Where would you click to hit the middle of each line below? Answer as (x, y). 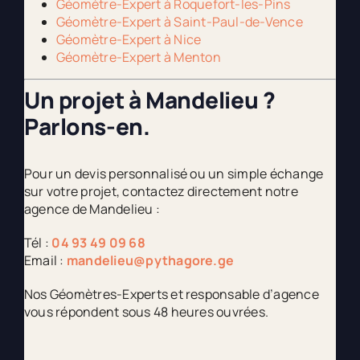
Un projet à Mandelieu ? (149, 100)
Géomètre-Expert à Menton (138, 57)
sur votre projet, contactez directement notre (161, 191)
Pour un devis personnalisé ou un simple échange (174, 173)
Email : (45, 260)
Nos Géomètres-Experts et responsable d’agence (171, 294)
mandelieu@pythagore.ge (150, 260)
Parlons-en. (87, 126)
